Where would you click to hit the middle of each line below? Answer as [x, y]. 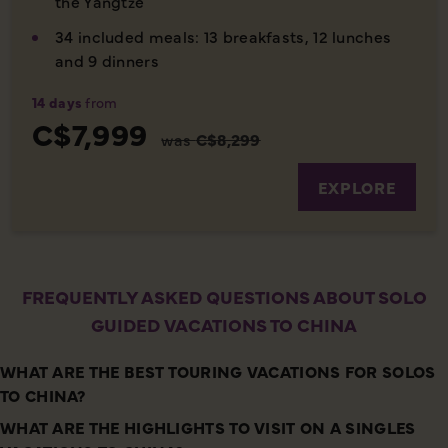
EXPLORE [357, 186]
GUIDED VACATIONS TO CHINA [224, 324]
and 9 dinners [107, 59]
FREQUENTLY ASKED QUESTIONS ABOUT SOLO [224, 296]
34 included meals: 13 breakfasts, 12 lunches [223, 35]
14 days [57, 101]
